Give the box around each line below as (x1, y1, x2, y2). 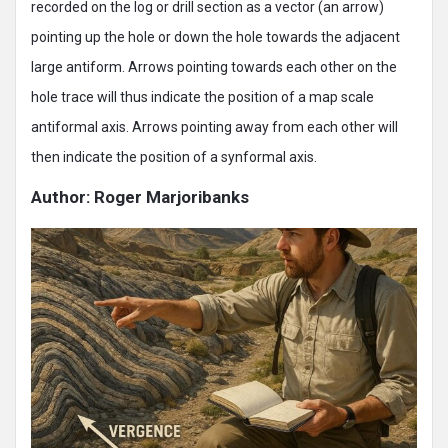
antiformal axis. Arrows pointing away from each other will (31, 119, 398, 135)
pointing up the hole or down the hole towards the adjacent (31, 29, 400, 45)
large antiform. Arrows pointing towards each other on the (31, 59, 397, 75)
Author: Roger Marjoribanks (31, 187, 249, 207)
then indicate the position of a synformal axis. (31, 149, 317, 165)
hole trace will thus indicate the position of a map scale (31, 89, 374, 105)
